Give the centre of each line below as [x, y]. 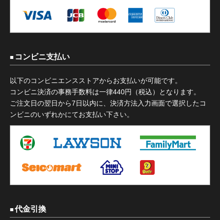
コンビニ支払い [42, 56]
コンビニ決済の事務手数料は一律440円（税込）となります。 [105, 92]
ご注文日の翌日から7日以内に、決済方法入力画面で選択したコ [108, 103]
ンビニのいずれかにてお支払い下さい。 [72, 114]
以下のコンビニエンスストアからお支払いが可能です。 [96, 80]
